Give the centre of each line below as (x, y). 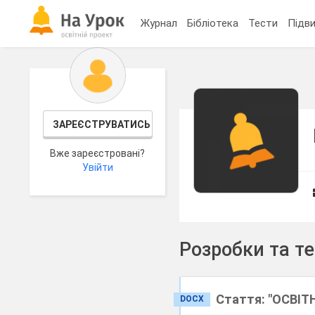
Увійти (97, 167)
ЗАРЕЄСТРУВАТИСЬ (101, 124)
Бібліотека (213, 23)
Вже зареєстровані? (98, 153)
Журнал (159, 23)
